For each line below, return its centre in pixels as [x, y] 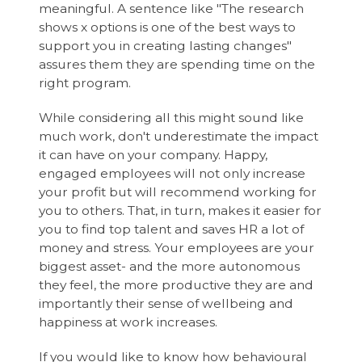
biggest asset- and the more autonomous [170, 266]
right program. [85, 82]
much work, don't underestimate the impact [179, 136]
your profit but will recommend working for [178, 192]
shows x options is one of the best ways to [168, 27]
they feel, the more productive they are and [177, 284]
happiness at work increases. [130, 322]
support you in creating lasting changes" [166, 45]
